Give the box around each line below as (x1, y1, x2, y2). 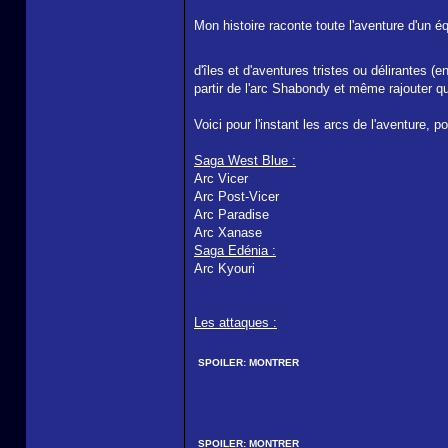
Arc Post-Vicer (194, 189, 279, 204)
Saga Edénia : (194, 243, 276, 258)
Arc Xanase (194, 225, 262, 240)
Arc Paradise (194, 207, 269, 222)
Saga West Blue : (194, 153, 296, 168)
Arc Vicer (194, 171, 248, 186)
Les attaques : (194, 315, 277, 330)
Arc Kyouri (194, 261, 255, 276)
